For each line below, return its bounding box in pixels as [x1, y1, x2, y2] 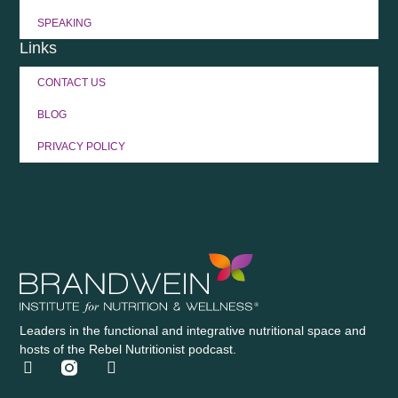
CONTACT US [37, 76, 107, 90]
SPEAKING [37, 17, 92, 30]
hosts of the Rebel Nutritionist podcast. [20, 341, 237, 356]
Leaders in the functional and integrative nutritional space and [20, 322, 367, 338]
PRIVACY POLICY [37, 140, 126, 154]
